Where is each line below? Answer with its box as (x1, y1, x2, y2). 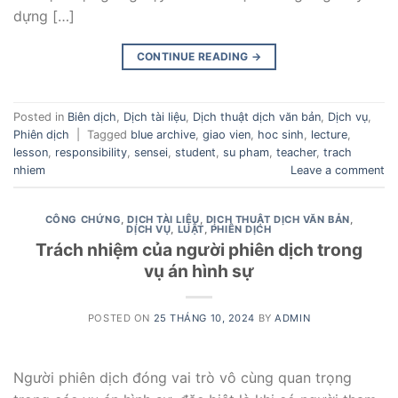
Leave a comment (291, 163, 385, 177)
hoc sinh (258, 127, 304, 141)
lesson (13, 145, 48, 159)
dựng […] (13, 6, 75, 25)
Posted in (13, 109, 68, 123)
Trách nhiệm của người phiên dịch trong (36, 239, 362, 261)
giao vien (203, 127, 251, 141)
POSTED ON (87, 312, 154, 325)
